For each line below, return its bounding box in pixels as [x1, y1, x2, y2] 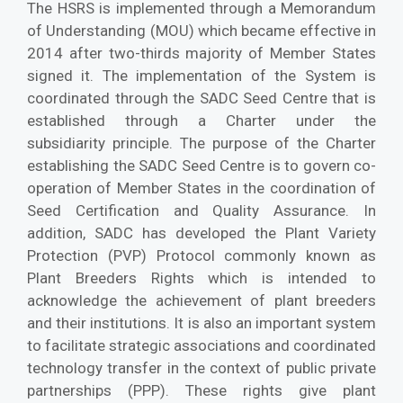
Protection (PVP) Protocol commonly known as [27, 246, 376, 264]
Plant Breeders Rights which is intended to [27, 268, 376, 287]
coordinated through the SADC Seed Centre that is [27, 88, 376, 107]
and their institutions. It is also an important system [27, 313, 376, 332]
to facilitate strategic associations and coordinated [27, 336, 376, 354]
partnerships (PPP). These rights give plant [27, 381, 376, 399]
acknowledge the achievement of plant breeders [27, 291, 376, 309]
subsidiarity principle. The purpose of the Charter [27, 133, 376, 152]
